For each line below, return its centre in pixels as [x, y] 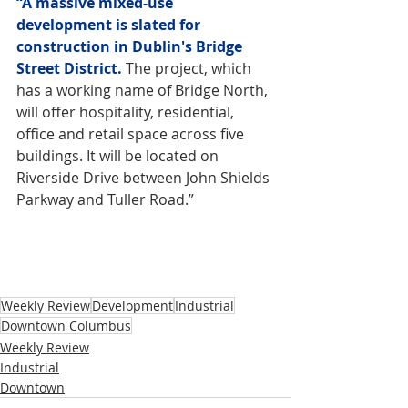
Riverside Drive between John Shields [145, 177]
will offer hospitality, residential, [127, 112]
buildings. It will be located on [119, 155]
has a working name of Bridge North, [144, 90]
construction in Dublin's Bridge [131, 46]
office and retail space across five [132, 133]
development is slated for [110, 24]
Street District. [69, 68]
